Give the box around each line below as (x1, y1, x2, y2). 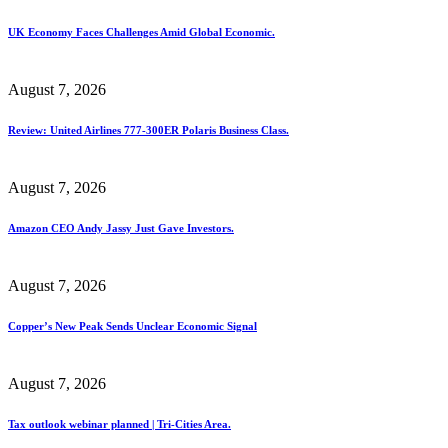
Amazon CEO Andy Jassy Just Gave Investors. (8, 221, 234, 234)
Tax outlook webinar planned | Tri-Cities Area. (8, 417, 231, 430)
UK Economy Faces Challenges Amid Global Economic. (8, 25, 275, 38)
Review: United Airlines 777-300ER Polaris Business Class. (8, 123, 289, 136)
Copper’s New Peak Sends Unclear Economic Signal (8, 319, 257, 332)
